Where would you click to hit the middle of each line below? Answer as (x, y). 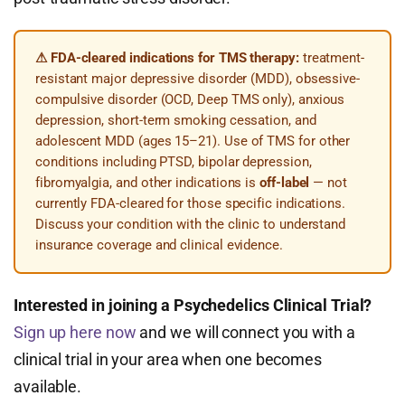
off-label (285, 183)
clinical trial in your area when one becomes (168, 360)
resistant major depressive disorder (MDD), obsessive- (198, 79)
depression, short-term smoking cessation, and (176, 121)
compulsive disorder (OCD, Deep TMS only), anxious (190, 100)
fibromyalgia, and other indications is (148, 183)
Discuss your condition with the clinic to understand (191, 225)
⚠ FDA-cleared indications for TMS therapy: (167, 58)
